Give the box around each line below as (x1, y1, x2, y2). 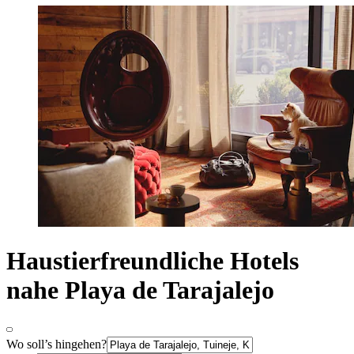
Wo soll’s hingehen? (6, 337, 107, 351)
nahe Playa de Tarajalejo (6, 276, 274, 305)
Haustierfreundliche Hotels (6, 247, 299, 276)
